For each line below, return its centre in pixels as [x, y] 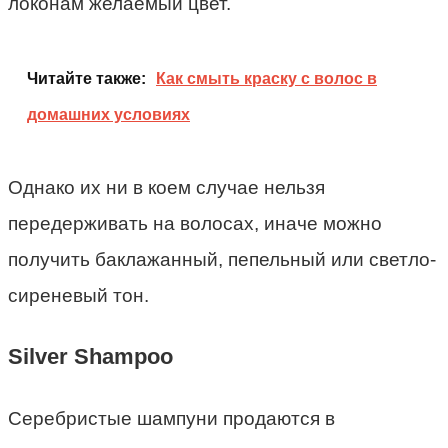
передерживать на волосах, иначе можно [195, 224]
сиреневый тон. [78, 296]
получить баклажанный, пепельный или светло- [222, 260]
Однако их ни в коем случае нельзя [166, 188]
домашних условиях [108, 115]
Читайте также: [86, 79]
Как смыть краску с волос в [266, 79]
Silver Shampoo [90, 357]
